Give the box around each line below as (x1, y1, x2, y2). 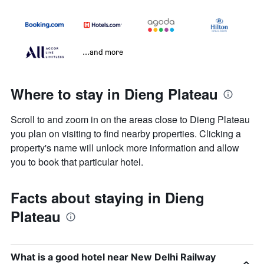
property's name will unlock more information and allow (11, 141, 239, 155)
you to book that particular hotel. (11, 155, 143, 169)
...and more (82, 47, 123, 57)
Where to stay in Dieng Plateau (11, 84, 218, 104)
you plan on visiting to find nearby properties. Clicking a (11, 127, 241, 141)
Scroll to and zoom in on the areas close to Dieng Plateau (11, 113, 250, 127)
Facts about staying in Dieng (11, 187, 204, 208)
